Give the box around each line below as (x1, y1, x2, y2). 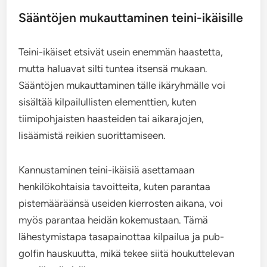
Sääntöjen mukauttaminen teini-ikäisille (18, 10, 244, 26)
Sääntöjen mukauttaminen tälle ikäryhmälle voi (18, 79, 226, 92)
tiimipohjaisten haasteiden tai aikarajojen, (18, 113, 204, 125)
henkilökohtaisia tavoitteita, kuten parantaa (18, 181, 211, 193)
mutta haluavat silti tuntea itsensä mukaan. (18, 63, 208, 75)
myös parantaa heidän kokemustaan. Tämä (18, 214, 209, 226)
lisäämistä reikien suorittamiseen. (18, 129, 166, 142)
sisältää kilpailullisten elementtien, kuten (18, 96, 197, 108)
